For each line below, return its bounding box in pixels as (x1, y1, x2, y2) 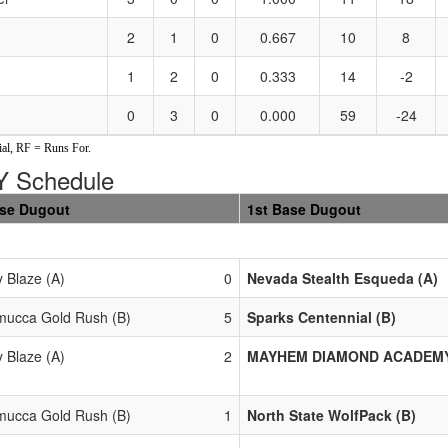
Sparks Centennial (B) (247, 306, 396, 327)
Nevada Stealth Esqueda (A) (247, 267, 438, 288)
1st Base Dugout (247, 198, 361, 219)
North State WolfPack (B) (247, 404, 416, 425)
